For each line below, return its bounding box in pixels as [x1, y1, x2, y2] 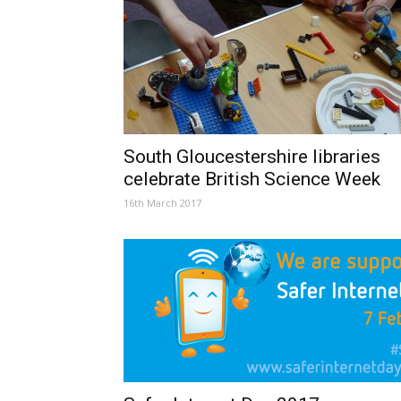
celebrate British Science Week [124, 168, 380, 190]
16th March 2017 [124, 196, 201, 209]
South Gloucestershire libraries [124, 146, 380, 167]
